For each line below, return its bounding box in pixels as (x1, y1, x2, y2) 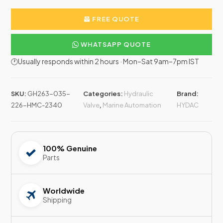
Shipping (43, 195, 72, 205)
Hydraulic (123, 90, 153, 98)
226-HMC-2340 (11, 101, 63, 110)
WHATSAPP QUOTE (79, 40, 151, 49)
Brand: (177, 90, 199, 98)
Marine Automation (102, 101, 161, 110)
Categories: (83, 90, 124, 98)
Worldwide (43, 186, 85, 196)
